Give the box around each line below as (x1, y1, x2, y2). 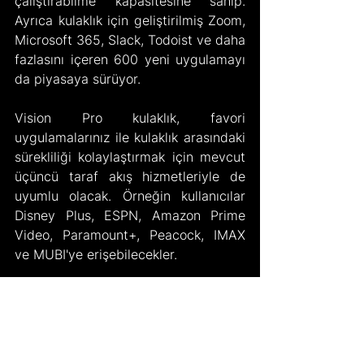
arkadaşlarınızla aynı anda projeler (15, 304, 245, 321)
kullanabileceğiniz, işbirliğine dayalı (15, 343, 245, 360)
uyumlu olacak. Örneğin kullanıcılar (15, 187, 245, 204)
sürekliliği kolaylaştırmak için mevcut (15, 148, 245, 165)
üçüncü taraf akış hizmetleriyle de (15, 167, 245, 184)
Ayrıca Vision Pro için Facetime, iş (15, 284, 245, 301)
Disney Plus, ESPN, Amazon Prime (15, 206, 245, 223)
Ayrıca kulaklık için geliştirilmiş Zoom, (15, 11, 245, 28)
